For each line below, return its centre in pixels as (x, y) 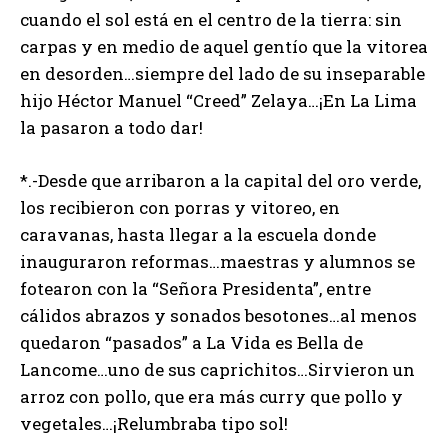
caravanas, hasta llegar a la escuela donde (198, 234)
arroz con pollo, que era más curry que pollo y (211, 396)
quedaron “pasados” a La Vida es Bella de (191, 342)
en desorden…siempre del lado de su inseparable (222, 73)
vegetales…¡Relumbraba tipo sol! (154, 423)
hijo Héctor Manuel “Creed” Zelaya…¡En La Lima (218, 100)
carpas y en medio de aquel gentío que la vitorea (224, 46)
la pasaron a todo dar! (111, 127)
